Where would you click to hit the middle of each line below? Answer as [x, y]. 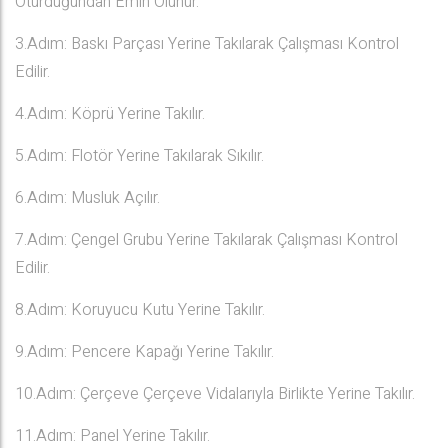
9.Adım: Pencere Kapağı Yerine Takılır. [144, 352]
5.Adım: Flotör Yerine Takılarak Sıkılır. [139, 156]
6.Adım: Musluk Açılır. [87, 198]
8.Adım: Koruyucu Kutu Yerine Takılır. [140, 310]
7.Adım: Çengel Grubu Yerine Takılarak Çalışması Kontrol [206, 240]
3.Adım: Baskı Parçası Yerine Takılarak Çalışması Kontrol [207, 44]
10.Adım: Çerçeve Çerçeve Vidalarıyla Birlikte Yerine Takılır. [215, 394]
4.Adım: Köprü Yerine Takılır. [110, 114]
